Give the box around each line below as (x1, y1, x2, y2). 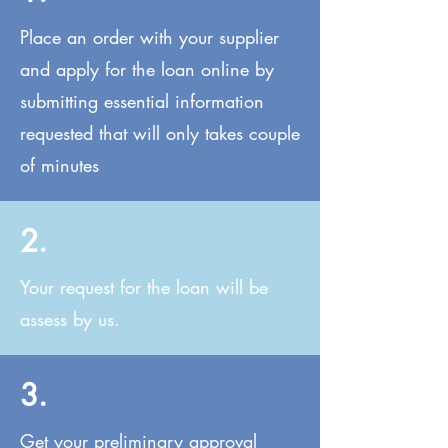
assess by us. (20, 307, 120, 331)
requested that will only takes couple (20, 121, 300, 145)
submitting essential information (20, 89, 264, 113)
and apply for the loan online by (20, 57, 274, 81)
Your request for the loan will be (20, 275, 268, 299)
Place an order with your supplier (20, 25, 279, 49)
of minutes (20, 153, 99, 177)
